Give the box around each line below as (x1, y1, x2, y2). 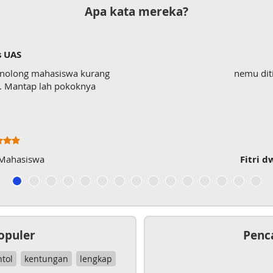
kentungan (24, 253, 68, 264)
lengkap (79, 253, 112, 264)
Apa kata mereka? (84, 4, 188, 19)
